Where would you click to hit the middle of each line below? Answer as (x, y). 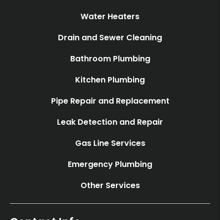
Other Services (110, 185)
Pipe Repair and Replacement (110, 101)
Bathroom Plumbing (110, 58)
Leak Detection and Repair (110, 122)
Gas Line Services (110, 143)
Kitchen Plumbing (110, 80)
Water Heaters (110, 16)
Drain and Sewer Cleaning (110, 37)
